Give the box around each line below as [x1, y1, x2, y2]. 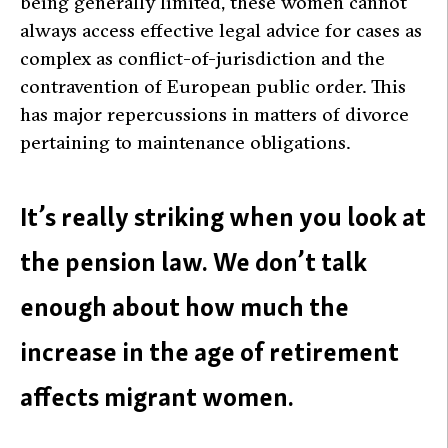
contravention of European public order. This [20, 74, 406, 99]
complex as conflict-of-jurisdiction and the [20, 46, 385, 71]
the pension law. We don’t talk [20, 243, 367, 279]
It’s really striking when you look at [20, 198, 426, 234]
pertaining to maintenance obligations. [20, 130, 350, 155]
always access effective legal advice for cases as [20, 18, 422, 43]
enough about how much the [20, 288, 349, 324]
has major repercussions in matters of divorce [20, 102, 409, 127]
